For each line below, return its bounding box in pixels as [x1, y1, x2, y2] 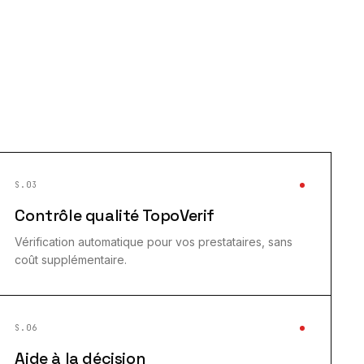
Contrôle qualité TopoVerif [15, 205, 214, 226]
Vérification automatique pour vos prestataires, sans [15, 235, 293, 249]
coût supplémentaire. [15, 253, 128, 266]
